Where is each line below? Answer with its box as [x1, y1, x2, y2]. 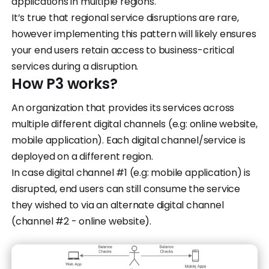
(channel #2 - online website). [11, 214, 152, 228]
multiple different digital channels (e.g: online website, [11, 116, 258, 131]
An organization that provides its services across [11, 100, 235, 115]
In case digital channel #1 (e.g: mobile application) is [11, 165, 250, 180]
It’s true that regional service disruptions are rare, [11, 10, 239, 25]
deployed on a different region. [11, 149, 153, 163]
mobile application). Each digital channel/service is [11, 133, 246, 147]
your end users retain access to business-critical [11, 43, 235, 57]
